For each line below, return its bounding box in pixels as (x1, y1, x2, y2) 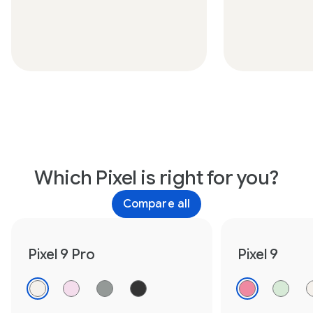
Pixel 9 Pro (28, 246, 95, 263)
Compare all (122, 197, 191, 211)
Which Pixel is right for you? (34, 166, 279, 190)
